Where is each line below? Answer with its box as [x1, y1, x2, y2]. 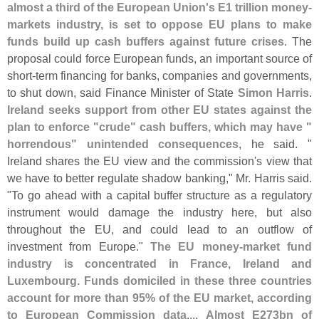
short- [7, 68, 36, 82]
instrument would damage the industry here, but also [7, 205, 312, 219]
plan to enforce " [7, 120, 99, 133]
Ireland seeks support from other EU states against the [7, 103, 312, 116]
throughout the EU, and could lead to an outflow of [7, 222, 312, 236]
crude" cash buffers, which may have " [99, 120, 312, 133]
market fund [242, 239, 313, 253]
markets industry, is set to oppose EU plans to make [7, 17, 312, 31]
